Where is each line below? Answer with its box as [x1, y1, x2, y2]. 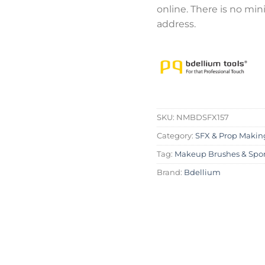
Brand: [156, 168, 184, 177]
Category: [156, 131, 195, 141]
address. [156, 18, 196, 30]
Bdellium [183, 168, 221, 177]
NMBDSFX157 [176, 113, 229, 122]
